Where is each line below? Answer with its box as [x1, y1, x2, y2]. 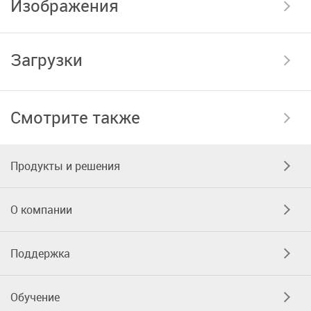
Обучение [10, 289, 60, 305]
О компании [10, 201, 72, 217]
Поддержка [10, 245, 70, 261]
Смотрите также [10, 106, 140, 128]
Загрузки [10, 48, 83, 71]
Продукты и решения [10, 158, 120, 174]
